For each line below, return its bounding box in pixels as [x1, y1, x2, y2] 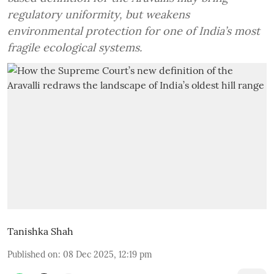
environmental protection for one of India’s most [7, 24, 260, 38]
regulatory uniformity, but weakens [7, 7, 190, 21]
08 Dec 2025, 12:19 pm [63, 248, 152, 260]
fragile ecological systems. [7, 40, 142, 54]
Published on [7, 248, 58, 260]
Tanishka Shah [7, 224, 73, 237]
